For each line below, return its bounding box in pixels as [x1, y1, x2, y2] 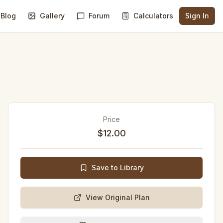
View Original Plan [85, 193, 150, 202]
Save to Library [91, 163, 144, 172]
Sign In [185, 11, 209, 20]
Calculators [133, 11, 173, 20]
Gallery [40, 11, 65, 20]
